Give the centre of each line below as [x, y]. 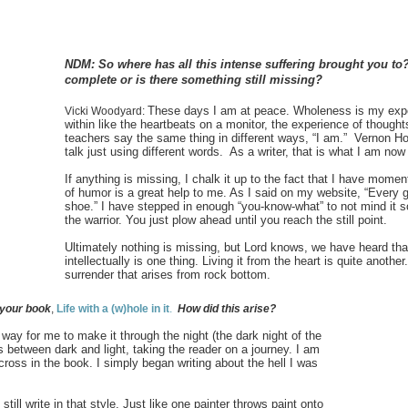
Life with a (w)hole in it [113, 309]
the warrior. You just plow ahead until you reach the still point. [226, 220]
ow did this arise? [231, 309]
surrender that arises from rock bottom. [168, 275]
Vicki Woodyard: [106, 111]
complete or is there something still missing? [194, 80]
